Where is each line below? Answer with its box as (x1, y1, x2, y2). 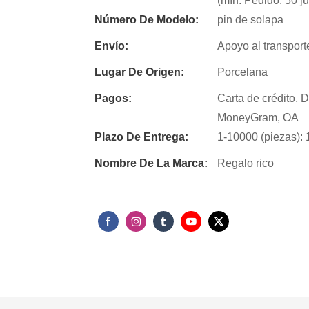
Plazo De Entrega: (94, 130, 188, 143)
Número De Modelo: (94, 13, 199, 26)
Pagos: (94, 92, 132, 104)
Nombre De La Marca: (94, 157, 208, 169)
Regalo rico (217, 157, 274, 169)
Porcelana (217, 66, 268, 78)
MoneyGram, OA (217, 111, 299, 123)
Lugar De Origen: (94, 66, 184, 78)
